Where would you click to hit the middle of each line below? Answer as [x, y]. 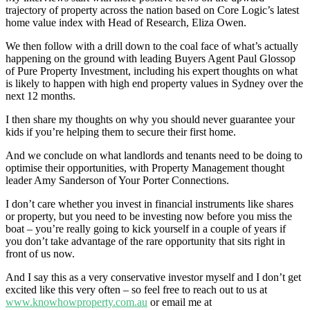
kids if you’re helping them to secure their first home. [121, 132]
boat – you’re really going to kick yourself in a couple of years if [146, 229]
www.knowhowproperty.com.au [76, 302]
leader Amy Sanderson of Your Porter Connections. [119, 180]
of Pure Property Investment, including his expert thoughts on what [152, 71]
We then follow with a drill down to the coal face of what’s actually [152, 46]
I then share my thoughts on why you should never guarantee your [150, 119]
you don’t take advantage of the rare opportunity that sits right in [145, 241]
